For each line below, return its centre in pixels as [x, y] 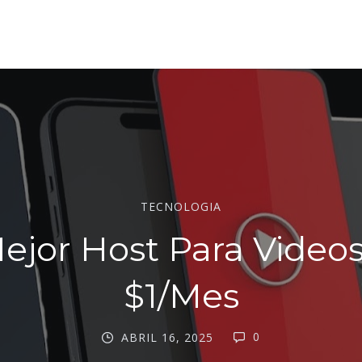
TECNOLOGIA [181, 206]
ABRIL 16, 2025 [167, 337]
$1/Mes [181, 295]
